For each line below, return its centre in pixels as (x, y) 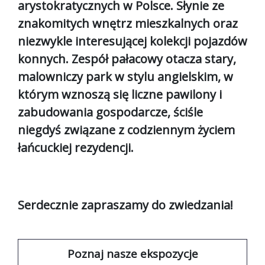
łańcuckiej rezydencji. (76, 147)
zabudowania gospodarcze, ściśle (110, 112)
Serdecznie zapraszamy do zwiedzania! (125, 205)
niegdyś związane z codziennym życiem (126, 130)
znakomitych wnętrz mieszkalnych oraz (128, 23)
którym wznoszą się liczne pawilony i (120, 94)
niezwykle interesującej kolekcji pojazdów (132, 41)
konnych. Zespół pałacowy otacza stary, (127, 59)
